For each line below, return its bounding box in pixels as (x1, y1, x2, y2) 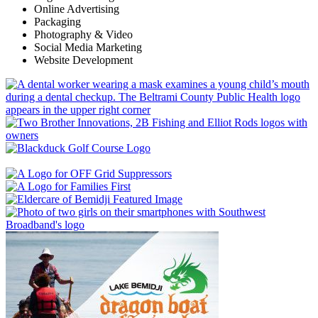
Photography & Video (34, 28, 133, 40)
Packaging (34, 15, 81, 28)
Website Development (34, 53, 133, 66)
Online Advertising (34, 2, 119, 15)
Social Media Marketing (34, 40, 142, 53)
